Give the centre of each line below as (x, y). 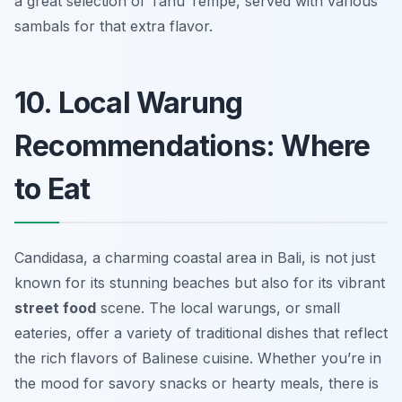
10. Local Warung (129, 103)
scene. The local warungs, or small (218, 308)
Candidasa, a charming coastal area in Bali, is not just (195, 258)
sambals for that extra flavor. (114, 26)
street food (55, 308)
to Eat (52, 189)
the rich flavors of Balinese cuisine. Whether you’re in (198, 358)
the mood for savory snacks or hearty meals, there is (197, 384)
